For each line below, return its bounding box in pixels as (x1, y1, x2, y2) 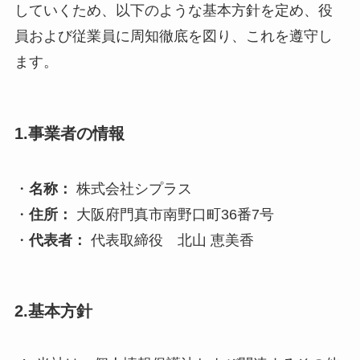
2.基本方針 (14, 302, 92, 321)
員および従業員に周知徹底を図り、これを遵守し (14, 28, 333, 45)
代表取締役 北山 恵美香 (86, 231, 254, 248)
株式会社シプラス (76, 180, 192, 197)
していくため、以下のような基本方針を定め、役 (14, 2, 333, 19)
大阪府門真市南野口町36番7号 (72, 206, 274, 223)
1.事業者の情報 (14, 124, 125, 142)
